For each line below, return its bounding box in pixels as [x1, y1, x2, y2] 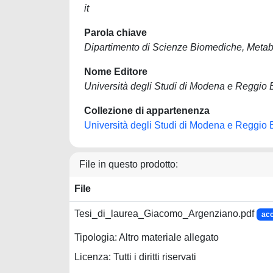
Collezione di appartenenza [84, 105, 210, 116]
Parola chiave [84, 27, 147, 38]
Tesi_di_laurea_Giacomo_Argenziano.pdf [74, 208, 257, 219]
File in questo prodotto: [79, 159, 178, 169]
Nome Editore [84, 66, 147, 77]
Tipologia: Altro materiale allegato [74, 232, 219, 243]
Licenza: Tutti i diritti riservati [74, 252, 196, 263]
